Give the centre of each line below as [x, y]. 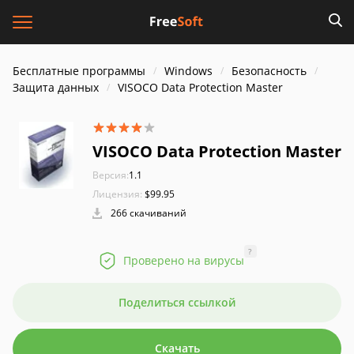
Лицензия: [117, 194]
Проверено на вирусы [183, 260]
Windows [188, 71]
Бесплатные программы [79, 71]
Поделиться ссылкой [177, 302]
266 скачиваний [147, 213]
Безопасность [269, 71]
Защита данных [56, 87]
